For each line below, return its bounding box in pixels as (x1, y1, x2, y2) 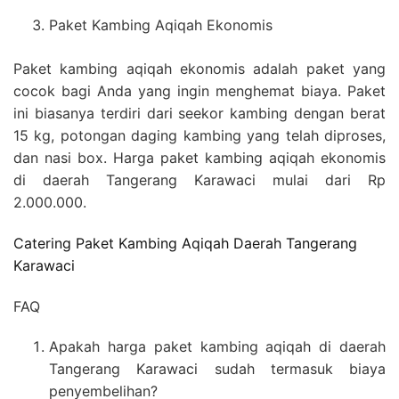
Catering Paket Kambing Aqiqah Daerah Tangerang (13, 234, 357, 253)
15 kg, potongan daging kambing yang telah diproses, (13, 126, 386, 144)
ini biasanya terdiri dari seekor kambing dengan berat (13, 103, 386, 122)
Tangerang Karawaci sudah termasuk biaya (49, 360, 386, 379)
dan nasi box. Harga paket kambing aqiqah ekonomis (13, 148, 386, 167)
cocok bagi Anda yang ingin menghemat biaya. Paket (13, 81, 386, 100)
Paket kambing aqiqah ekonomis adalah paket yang (13, 59, 386, 77)
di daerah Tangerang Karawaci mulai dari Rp (13, 170, 386, 189)
